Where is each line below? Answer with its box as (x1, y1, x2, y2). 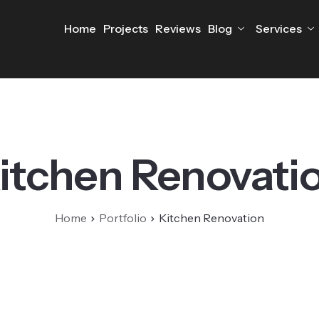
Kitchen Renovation (159, 210, 264, 225)
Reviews (155, 21, 201, 36)
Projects (103, 21, 148, 36)
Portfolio (99, 210, 147, 225)
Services (256, 21, 302, 36)
